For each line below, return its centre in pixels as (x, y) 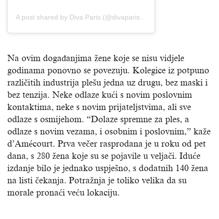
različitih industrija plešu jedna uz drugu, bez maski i (108, 83)
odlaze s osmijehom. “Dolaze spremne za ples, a (98, 120)
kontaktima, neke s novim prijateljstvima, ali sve (99, 107)
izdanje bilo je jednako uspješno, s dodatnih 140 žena (108, 168)
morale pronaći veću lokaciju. (64, 193)
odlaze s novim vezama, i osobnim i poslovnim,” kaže (109, 132)
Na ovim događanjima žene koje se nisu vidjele (96, 58)
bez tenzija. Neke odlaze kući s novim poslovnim (100, 95)
